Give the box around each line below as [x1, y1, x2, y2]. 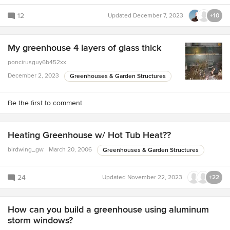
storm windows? [8, 215, 73, 226]
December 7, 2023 [133, 11, 183, 20]
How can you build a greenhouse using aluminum [8, 204, 209, 216]
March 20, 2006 [49, 146, 92, 154]
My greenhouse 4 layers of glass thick [8, 42, 161, 54]
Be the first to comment [8, 99, 82, 108]
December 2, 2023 [8, 72, 59, 80]
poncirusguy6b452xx [8, 59, 66, 67]
